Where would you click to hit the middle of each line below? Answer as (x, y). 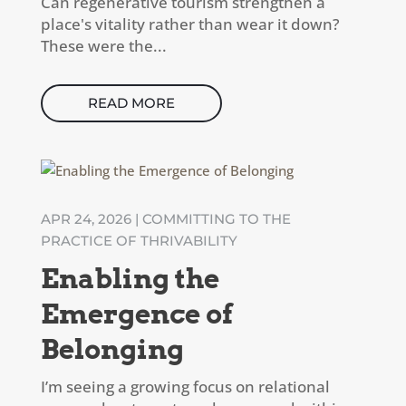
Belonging (112, 349)
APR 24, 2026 (86, 219)
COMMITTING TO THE (216, 219)
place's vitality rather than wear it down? (190, 24)
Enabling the (130, 279)
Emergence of (136, 314)
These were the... (103, 46)
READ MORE (131, 103)
